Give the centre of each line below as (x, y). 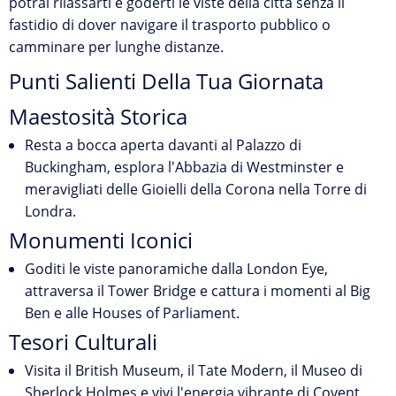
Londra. (50, 211)
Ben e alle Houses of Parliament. (132, 313)
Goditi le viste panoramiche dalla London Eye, (176, 269)
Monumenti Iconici (101, 240)
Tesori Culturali (83, 342)
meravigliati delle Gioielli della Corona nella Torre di (196, 189)
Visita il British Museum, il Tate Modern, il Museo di (194, 370)
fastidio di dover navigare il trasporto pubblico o (170, 25)
